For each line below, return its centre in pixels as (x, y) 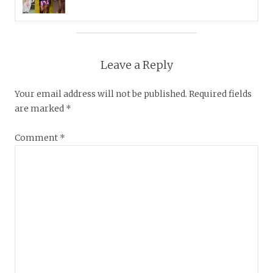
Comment (37, 138)
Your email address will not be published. (101, 94)
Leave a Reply (136, 65)
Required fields (220, 94)
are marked (40, 109)
